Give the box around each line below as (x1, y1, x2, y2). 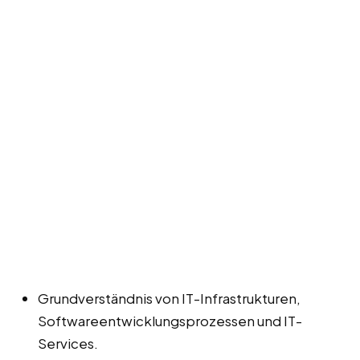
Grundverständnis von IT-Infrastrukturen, (38, 289, 301, 308)
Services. (38, 334, 98, 353)
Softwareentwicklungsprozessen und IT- (38, 312, 302, 330)
